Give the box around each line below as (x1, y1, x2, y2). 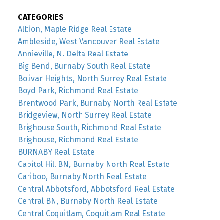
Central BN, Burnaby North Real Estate (17, 196, 158, 206)
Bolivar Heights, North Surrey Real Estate (17, 73, 167, 83)
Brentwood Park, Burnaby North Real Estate (17, 98, 177, 108)
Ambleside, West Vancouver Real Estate (17, 36, 160, 46)
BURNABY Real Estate (17, 147, 95, 157)
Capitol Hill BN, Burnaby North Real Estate (17, 159, 170, 169)
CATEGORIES (17, 12, 64, 22)
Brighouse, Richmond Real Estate (17, 135, 138, 144)
